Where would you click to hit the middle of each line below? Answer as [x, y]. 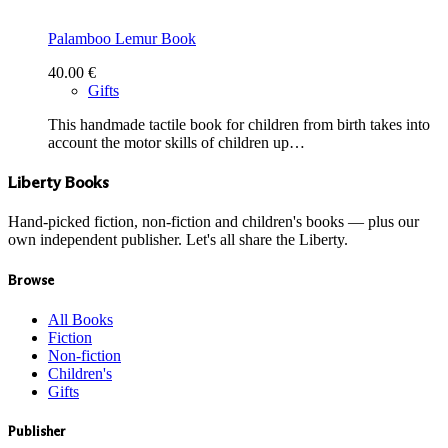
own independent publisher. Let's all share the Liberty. [178, 240]
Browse [31, 280]
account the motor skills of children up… [176, 142]
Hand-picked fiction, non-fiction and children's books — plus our [213, 222]
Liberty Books [58, 183]
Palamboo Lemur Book [122, 38]
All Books [80, 319]
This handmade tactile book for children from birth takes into [239, 124]
